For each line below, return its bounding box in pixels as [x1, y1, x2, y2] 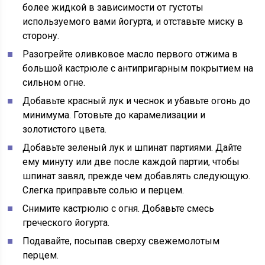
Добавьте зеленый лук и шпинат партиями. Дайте [22, 142, 243, 153]
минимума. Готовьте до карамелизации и [22, 109, 206, 121]
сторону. [22, 30, 60, 41]
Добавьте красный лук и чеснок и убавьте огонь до [22, 95, 251, 106]
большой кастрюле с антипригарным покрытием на [22, 63, 254, 74]
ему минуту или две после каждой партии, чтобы [22, 156, 240, 167]
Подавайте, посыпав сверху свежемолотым [22, 235, 220, 247]
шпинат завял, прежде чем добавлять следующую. [22, 170, 251, 182]
